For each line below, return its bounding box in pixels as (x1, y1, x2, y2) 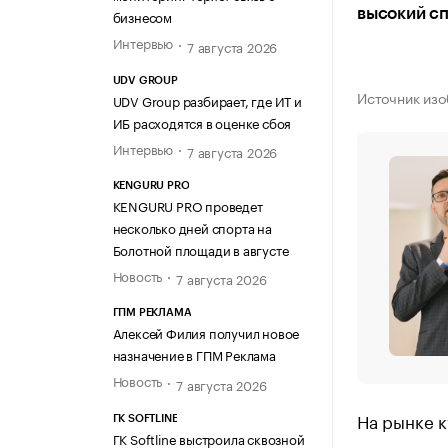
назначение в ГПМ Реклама (112, 344, 276, 365)
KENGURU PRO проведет (112, 195, 263, 216)
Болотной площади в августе (112, 239, 289, 260)
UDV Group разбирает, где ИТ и (112, 89, 302, 110)
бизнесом (112, 6, 172, 27)
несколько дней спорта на (112, 217, 272, 238)
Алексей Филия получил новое (112, 322, 300, 343)
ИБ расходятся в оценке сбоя (112, 111, 292, 132)
